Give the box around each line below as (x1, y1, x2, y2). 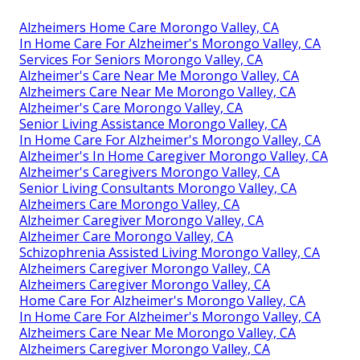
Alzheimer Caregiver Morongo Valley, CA (19, 211, 264, 229)
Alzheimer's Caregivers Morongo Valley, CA (19, 162, 280, 181)
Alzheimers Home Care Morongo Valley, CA (19, 18, 279, 36)
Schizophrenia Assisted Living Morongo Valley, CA (19, 243, 320, 261)
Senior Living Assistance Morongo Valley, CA (19, 114, 287, 133)
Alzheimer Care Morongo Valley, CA (19, 227, 233, 245)
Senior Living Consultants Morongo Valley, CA (19, 178, 297, 197)
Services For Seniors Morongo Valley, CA (19, 50, 263, 68)
